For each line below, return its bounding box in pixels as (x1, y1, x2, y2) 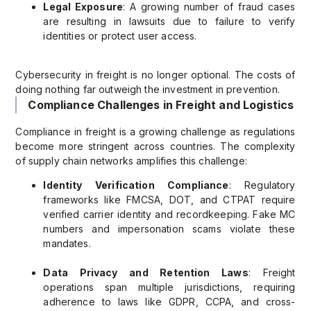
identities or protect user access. (43, 30, 197, 42)
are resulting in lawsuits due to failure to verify (43, 15, 296, 28)
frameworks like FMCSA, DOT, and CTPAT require (43, 194, 296, 206)
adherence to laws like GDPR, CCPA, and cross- (43, 296, 296, 308)
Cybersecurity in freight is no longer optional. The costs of (15, 69, 296, 81)
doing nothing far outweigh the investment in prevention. (15, 83, 280, 96)
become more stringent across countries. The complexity (15, 140, 296, 153)
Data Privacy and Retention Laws (43, 267, 249, 279)
